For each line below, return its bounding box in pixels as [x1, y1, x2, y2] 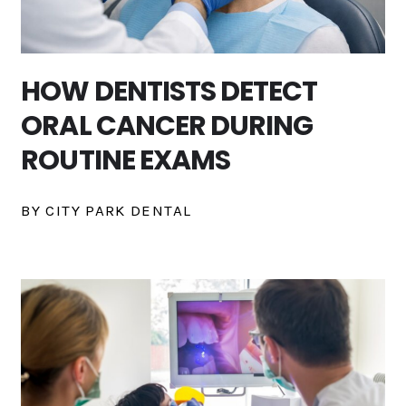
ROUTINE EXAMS [21, 141, 230, 180]
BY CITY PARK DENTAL [21, 201, 192, 220]
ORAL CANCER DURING [21, 107, 314, 146]
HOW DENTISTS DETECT [21, 72, 318, 111]
